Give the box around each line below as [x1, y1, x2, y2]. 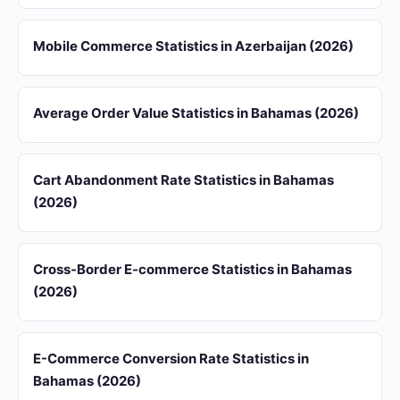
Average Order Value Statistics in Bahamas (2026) [33, 104, 359, 121]
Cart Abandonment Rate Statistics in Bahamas [33, 171, 334, 188]
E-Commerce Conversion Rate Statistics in [33, 350, 309, 367]
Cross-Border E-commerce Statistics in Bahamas [33, 261, 352, 278]
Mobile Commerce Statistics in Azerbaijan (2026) [33, 37, 354, 54]
